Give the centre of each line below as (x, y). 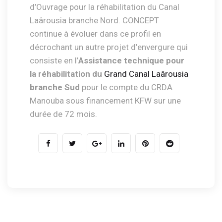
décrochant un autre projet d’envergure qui (109, 47)
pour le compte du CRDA (126, 87)
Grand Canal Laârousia (146, 74)
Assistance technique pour (131, 61)
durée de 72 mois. (63, 114)
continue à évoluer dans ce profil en (95, 34)
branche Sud (55, 87)
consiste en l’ (54, 61)
